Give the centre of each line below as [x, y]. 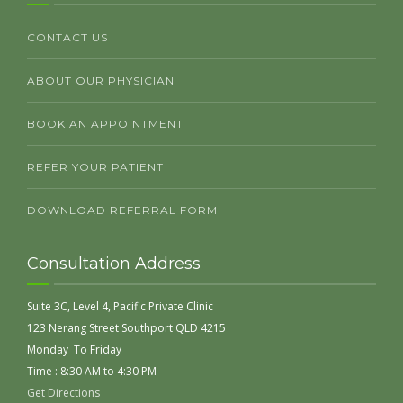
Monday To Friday [74, 350]
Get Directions [63, 393]
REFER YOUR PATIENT [95, 167]
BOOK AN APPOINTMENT [105, 124]
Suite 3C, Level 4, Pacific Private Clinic [120, 307]
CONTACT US [67, 38]
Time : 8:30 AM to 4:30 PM [92, 372]
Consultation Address [114, 264]
